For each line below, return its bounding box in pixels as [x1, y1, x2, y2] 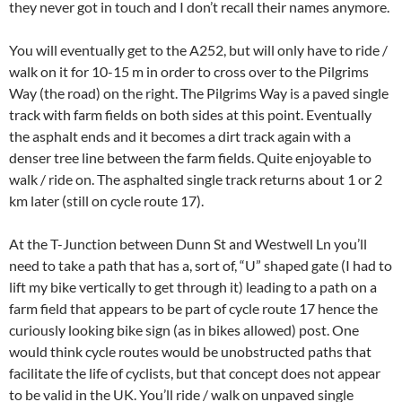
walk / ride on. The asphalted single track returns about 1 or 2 [9, 170, 382, 188]
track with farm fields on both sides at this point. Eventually [9, 106, 371, 124]
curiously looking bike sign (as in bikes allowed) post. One [9, 321, 359, 339]
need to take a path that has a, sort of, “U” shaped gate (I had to [9, 257, 392, 275]
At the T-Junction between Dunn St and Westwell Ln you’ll [9, 235, 367, 253]
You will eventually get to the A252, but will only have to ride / [9, 41, 388, 59]
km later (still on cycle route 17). [9, 192, 204, 210]
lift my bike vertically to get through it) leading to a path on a [9, 278, 377, 296]
